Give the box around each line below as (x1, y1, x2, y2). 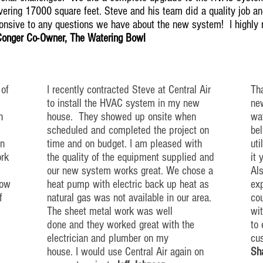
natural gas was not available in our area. (47, 191, 211, 204)
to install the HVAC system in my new (47, 97, 200, 110)
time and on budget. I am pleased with (47, 137, 202, 150)
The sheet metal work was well (47, 205, 173, 218)
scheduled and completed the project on (47, 124, 209, 137)
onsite (148, 110, 172, 123)
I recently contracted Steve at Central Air (47, 83, 211, 96)
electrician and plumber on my (47, 232, 168, 245)
